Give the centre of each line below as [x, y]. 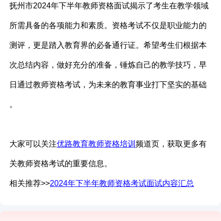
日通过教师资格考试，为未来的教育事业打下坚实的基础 [108, 85]
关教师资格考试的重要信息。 [61, 164]
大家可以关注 [33, 144]
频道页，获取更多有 [171, 144]
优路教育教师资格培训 [96, 144]
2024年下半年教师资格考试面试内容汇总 [122, 184]
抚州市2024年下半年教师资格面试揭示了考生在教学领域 [109, 6]
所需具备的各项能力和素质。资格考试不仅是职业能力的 [108, 26]
